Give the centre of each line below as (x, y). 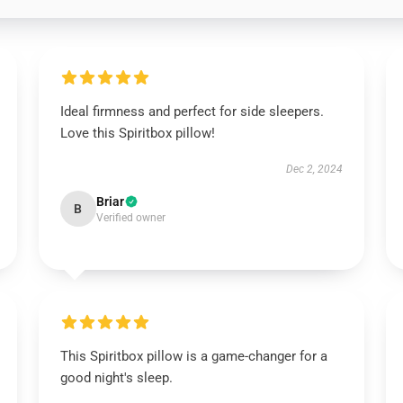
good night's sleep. (116, 378)
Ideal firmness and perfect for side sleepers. (192, 112)
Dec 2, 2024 (315, 169)
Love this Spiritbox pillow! (137, 133)
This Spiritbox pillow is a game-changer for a (193, 356)
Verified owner (130, 218)
